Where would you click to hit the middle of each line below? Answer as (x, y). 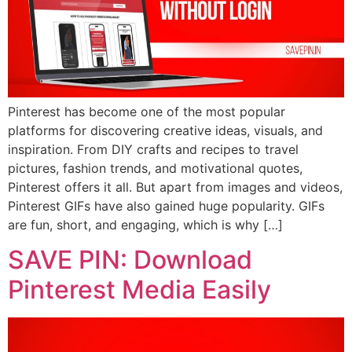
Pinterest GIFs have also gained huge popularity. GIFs (166, 205)
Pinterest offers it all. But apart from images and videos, (175, 187)
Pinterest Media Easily (139, 289)
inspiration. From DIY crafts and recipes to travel (153, 149)
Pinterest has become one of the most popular (147, 111)
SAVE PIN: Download (130, 259)
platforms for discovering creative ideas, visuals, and (165, 130)
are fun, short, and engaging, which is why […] (145, 224)
